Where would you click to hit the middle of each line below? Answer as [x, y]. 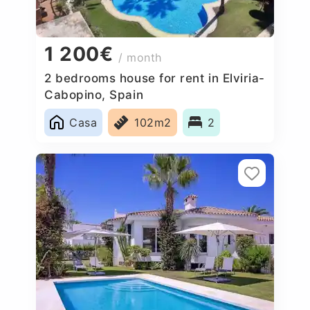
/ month [140, 58]
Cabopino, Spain [94, 94]
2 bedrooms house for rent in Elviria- [155, 78]
